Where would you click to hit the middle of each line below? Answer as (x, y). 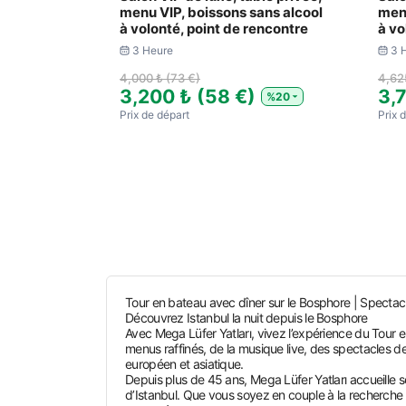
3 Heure (152, 50)
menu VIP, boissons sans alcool (221, 12)
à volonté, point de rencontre (214, 29)
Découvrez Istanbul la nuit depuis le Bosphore (246, 318)
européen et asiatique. (184, 364)
